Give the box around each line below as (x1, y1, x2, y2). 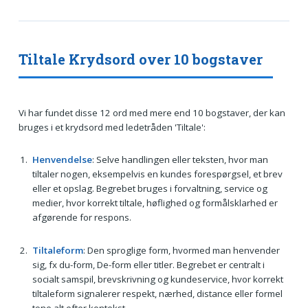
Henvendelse (32, 153, 92, 166)
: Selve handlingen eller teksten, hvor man (91, 153, 268, 166)
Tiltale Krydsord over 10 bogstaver (18, 49, 263, 68)
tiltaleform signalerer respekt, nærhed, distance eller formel (32, 287, 283, 300)
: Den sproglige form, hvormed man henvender (82, 244, 280, 257)
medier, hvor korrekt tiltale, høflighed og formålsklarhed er (32, 197, 278, 210)
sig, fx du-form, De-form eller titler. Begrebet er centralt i (32, 258, 265, 272)
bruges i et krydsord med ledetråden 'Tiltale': (18, 120, 206, 133)
